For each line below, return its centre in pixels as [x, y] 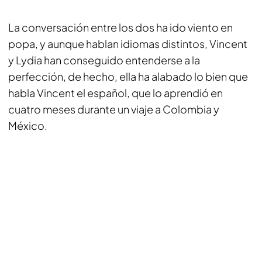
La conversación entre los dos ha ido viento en [120, 27]
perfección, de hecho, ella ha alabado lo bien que [128, 76]
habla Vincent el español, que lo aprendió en [116, 93]
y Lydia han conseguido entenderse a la [104, 60]
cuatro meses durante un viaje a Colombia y [114, 109]
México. [28, 125]
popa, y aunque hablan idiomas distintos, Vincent [128, 44]
